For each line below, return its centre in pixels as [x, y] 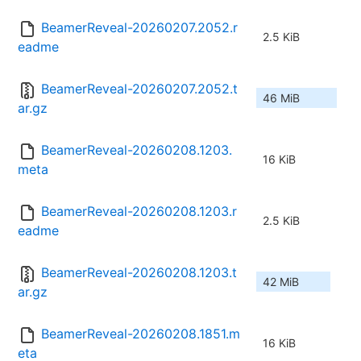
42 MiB [281, 282]
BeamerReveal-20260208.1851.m [141, 334]
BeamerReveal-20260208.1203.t [139, 273]
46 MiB [281, 98]
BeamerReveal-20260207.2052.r [139, 28]
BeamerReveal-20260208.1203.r [139, 212]
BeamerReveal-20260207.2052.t [139, 89]
